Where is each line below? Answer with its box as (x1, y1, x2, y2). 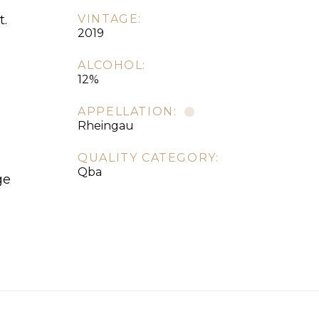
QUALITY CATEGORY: (78, 151, 219, 165)
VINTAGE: (78, 12, 142, 26)
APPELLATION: (78, 105, 177, 119)
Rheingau (78, 119, 135, 133)
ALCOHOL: (78, 58, 146, 73)
